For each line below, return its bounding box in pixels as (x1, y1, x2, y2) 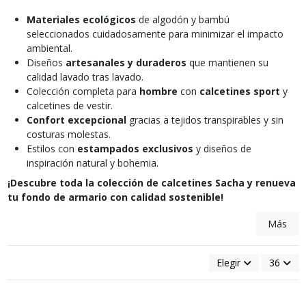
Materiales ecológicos (26, 12, 136, 26)
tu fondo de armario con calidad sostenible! (7, 191, 223, 204)
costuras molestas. (26, 127, 111, 141)
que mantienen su (186, 55, 268, 69)
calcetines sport (199, 84, 280, 98)
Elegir (216, 256, 240, 270)
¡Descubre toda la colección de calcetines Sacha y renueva (7, 176, 296, 190)
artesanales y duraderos (65, 55, 186, 69)
